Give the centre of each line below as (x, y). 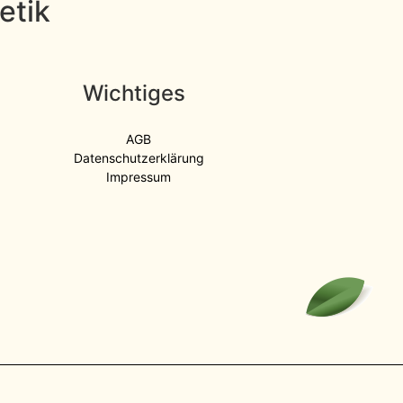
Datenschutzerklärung (139, 158)
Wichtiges (134, 94)
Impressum (139, 177)
